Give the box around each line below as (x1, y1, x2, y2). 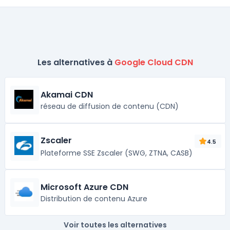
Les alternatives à (37, 56, 114, 68)
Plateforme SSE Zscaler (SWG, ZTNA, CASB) (40, 148, 193, 158)
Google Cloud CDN (114, 56, 193, 68)
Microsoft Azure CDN (40, 181, 128, 193)
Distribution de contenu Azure (40, 194, 147, 204)
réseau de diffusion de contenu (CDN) (40, 101, 179, 111)
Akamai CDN (40, 89, 93, 101)
